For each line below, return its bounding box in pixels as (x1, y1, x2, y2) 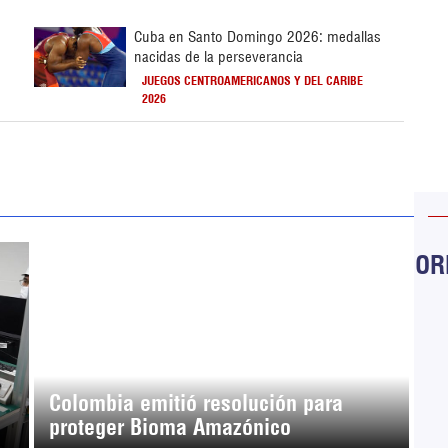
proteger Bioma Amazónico (48, 412, 291, 441)
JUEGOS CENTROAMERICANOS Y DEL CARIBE (142, 72, 364, 88)
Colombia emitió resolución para (48, 388, 343, 417)
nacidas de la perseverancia (134, 46, 304, 66)
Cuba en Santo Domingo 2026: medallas (134, 26, 382, 46)
